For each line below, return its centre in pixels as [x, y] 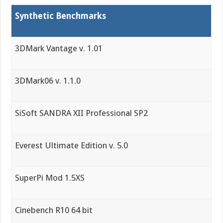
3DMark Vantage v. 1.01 [59, 49]
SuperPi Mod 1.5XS [50, 178]
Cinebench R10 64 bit [54, 210]
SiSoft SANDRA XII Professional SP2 [82, 113]
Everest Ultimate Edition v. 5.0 [72, 146]
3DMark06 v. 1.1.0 [48, 81]
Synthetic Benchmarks [61, 16]
